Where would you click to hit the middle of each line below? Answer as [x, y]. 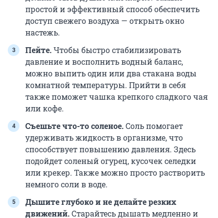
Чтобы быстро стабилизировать [117, 50]
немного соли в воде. [66, 184]
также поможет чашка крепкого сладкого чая [117, 97]
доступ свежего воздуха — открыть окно [105, 21]
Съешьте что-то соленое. [75, 126]
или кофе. [45, 109]
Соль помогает [154, 126]
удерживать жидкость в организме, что [104, 138]
